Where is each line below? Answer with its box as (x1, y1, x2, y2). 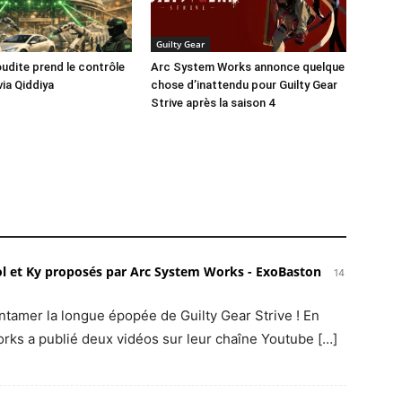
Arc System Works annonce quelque (151, 60, 345, 74)
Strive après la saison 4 (151, 96, 275, 109)
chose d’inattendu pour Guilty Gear (151, 78, 337, 92)
